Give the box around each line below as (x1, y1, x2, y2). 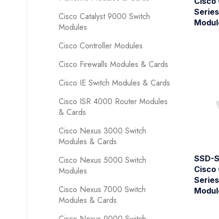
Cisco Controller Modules (58, 40, 143, 51)
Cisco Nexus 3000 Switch (58, 125, 146, 136)
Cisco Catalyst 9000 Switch (58, 11, 150, 22)
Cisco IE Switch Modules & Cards (58, 77, 170, 88)
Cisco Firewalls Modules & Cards (58, 59, 168, 70)
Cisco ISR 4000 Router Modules (58, 96, 168, 107)
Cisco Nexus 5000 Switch (58, 154, 146, 166)
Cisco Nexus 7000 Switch (58, 184, 146, 195)
